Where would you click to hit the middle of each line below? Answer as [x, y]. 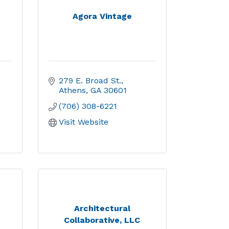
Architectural [102, 208]
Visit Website [83, 122]
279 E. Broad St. [90, 81]
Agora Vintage [102, 16]
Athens [72, 90]
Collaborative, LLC [102, 220]
